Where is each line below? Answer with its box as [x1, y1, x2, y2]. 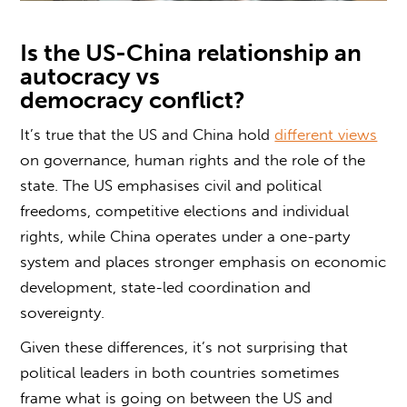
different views [274, 124, 378, 144]
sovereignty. [20, 303, 110, 322]
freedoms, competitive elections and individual [20, 201, 350, 220]
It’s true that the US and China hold [20, 124, 275, 144]
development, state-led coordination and [20, 277, 312, 296]
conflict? [144, 85, 252, 114]
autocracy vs [20, 62, 161, 91]
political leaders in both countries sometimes [20, 362, 341, 382]
